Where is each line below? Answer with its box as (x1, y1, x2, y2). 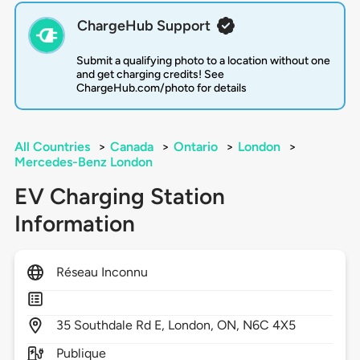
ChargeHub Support (76, 17, 211, 35)
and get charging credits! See (76, 67, 224, 82)
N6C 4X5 (243, 317, 297, 333)
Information (14, 210, 135, 238)
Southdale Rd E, (73, 317, 169, 333)
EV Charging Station (14, 182, 225, 211)
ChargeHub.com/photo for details (76, 81, 247, 96)
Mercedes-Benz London (14, 154, 153, 170)
